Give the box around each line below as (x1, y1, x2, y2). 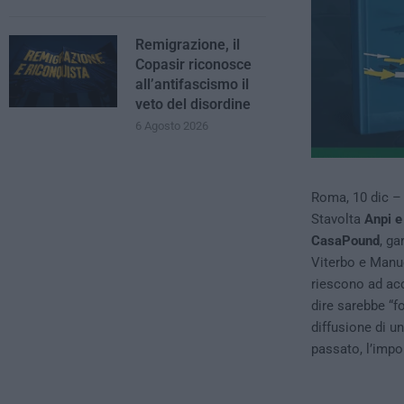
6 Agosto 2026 (135, 119, 208, 133)
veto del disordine (135, 96, 251, 113)
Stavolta (310, 211, 364, 228)
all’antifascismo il (135, 76, 249, 93)
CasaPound (310, 233, 380, 250)
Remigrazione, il (135, 36, 240, 53)
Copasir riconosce (135, 56, 252, 73)
